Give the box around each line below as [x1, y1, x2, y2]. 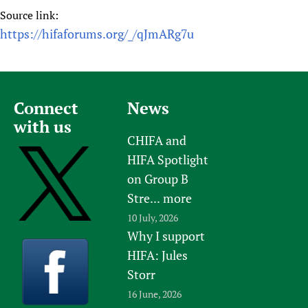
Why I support [127, 227, 206, 244]
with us [14, 115, 71, 137]
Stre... [127, 189, 161, 206]
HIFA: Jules [127, 246, 188, 263]
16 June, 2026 [127, 287, 182, 300]
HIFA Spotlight [127, 151, 209, 168]
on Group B [127, 170, 189, 187]
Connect [14, 96, 78, 119]
